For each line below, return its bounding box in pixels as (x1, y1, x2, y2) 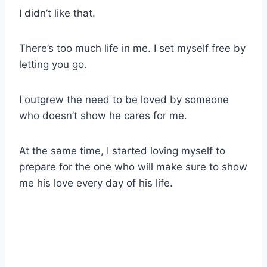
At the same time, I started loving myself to (19, 145, 225, 157)
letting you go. (19, 58, 87, 71)
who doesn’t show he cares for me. (19, 110, 187, 122)
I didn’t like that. (19, 7, 95, 20)
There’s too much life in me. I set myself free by (19, 42, 246, 55)
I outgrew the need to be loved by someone (19, 94, 229, 106)
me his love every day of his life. (19, 177, 173, 190)
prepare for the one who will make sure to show (19, 161, 247, 173)
